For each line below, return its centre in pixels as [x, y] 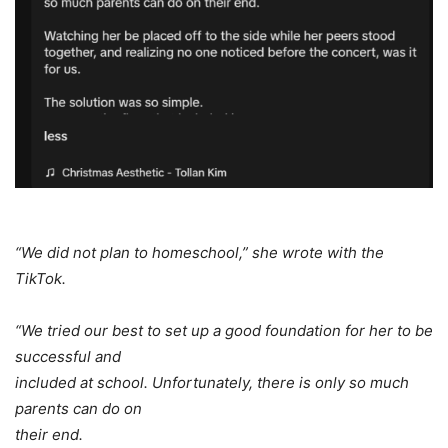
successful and [68, 356]
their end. [49, 434]
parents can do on [78, 408]
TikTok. [40, 278]
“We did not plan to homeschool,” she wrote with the [199, 252]
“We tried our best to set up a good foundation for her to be [224, 330]
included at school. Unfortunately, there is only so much [212, 382]
